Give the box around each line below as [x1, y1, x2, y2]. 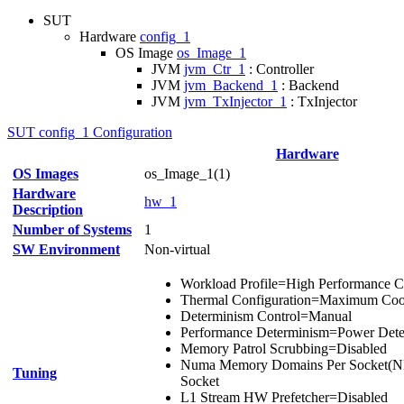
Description [13, 202, 83, 217]
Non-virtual [144, 242, 210, 257]
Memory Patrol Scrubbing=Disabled [180, 341, 387, 356]
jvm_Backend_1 [184, 78, 278, 93]
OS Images [13, 166, 78, 181]
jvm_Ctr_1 [184, 61, 245, 77]
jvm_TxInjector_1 [184, 94, 287, 109]
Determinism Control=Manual [180, 308, 352, 324]
